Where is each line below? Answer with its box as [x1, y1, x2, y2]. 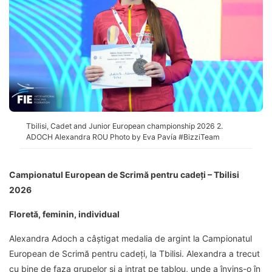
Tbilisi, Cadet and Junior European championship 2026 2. [26, 121, 223, 131]
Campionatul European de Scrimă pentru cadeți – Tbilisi [9, 169, 239, 180]
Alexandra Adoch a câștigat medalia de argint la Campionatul [9, 233, 252, 244]
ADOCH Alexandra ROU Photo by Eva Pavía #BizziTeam [26, 132, 220, 142]
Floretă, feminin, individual [9, 209, 120, 220]
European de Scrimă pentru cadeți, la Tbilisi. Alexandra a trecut [9, 248, 260, 259]
